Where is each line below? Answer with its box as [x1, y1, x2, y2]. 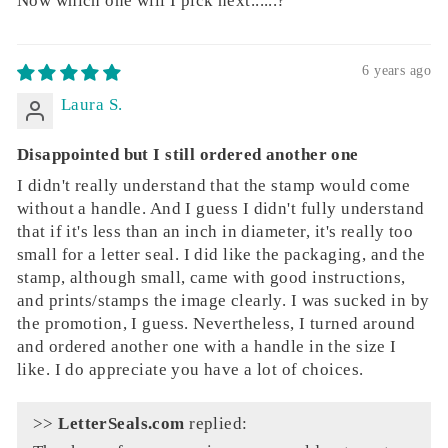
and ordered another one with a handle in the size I [17, 336, 397, 356]
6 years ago [362, 62, 431, 78]
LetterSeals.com [58, 413, 185, 433]
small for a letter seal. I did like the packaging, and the [17, 244, 426, 264]
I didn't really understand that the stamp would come [17, 175, 411, 195]
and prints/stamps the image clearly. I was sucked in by [17, 290, 430, 310]
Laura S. [61, 94, 123, 114]
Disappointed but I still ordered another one [17, 144, 359, 164]
